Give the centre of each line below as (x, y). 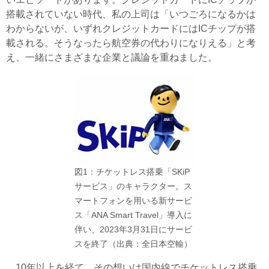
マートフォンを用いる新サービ (133, 200)
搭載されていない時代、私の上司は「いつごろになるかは (131, 14)
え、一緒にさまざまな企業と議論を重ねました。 (112, 57)
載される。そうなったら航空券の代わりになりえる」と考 (131, 43)
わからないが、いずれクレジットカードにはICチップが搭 (131, 28)
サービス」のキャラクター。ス (133, 186)
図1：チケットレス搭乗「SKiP (132, 171)
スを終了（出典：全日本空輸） (133, 243)
